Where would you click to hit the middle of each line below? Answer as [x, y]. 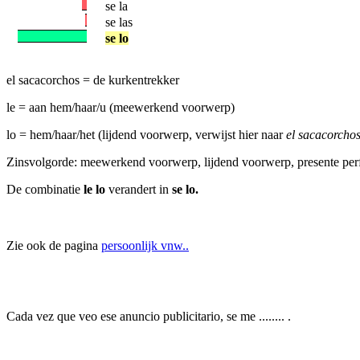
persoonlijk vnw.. [145, 245]
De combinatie [45, 189]
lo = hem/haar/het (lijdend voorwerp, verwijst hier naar [146, 135]
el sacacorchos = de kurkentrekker [93, 80]
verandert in [139, 189]
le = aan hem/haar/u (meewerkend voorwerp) [121, 107]
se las [119, 22]
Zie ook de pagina [54, 245]
